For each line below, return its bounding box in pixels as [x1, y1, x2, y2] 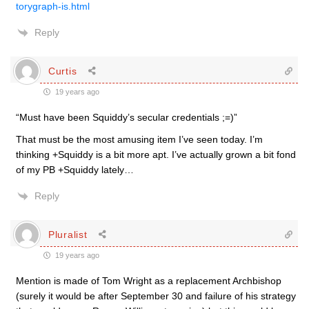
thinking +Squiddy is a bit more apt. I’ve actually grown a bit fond [16, 149, 296, 160]
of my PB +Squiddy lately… [16, 164, 134, 175]
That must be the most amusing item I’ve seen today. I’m [16, 134, 263, 145]
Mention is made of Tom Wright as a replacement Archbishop [16, 275, 281, 286]
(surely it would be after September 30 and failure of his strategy [16, 290, 296, 301]
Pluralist [48, 228, 88, 240]
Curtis [48, 65, 77, 77]
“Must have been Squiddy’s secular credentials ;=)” [16, 112, 237, 123]
